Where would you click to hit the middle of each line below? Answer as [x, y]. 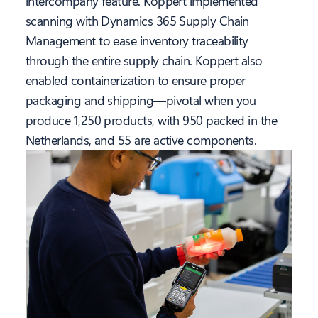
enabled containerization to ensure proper [136, 81]
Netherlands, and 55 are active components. [141, 140]
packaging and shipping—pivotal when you [141, 100]
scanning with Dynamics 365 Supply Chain [137, 21]
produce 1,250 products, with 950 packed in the [152, 120]
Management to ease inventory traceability [137, 41]
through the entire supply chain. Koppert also [144, 61]
